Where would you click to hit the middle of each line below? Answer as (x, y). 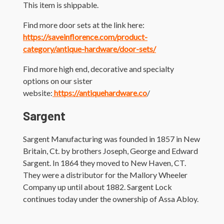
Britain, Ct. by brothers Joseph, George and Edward (110, 150)
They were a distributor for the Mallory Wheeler (105, 174)
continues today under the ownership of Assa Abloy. (111, 198)
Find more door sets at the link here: (84, 24)
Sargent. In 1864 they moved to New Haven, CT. (104, 162)
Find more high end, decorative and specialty (98, 68)
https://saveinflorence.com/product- (85, 36)
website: (38, 92)
